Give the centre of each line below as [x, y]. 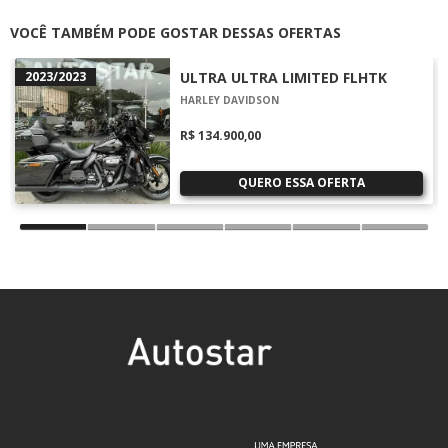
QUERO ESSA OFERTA [301, 182]
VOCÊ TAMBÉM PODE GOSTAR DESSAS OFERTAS [175, 32]
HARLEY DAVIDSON [229, 99]
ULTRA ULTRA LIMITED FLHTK [283, 77]
